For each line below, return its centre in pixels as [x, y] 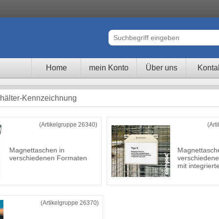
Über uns [161, 68]
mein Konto [109, 68]
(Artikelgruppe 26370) [70, 203]
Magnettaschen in [37, 150]
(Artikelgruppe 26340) [68, 125]
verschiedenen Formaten [48, 158]
